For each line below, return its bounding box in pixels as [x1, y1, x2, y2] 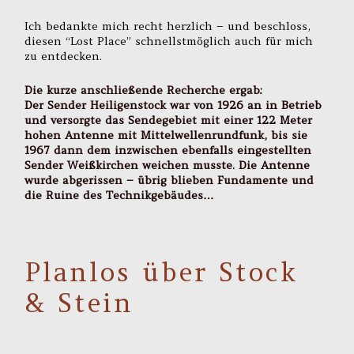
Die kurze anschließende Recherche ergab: [24, 82, 263, 97]
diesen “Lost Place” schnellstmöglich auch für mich [24, 34, 314, 49]
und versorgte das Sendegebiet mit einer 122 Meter [24, 112, 313, 127]
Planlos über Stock [24, 255, 299, 289]
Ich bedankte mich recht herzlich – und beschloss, [24, 19, 311, 34]
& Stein [24, 286, 134, 320]
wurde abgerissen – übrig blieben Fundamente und [24, 172, 314, 187]
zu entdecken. [24, 49, 103, 64]
